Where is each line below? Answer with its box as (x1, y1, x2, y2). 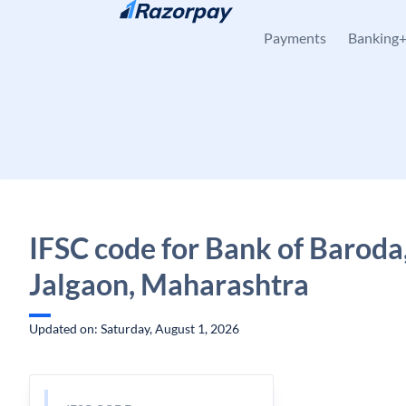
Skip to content (43, 15, 130, 31)
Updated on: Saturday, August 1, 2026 (29, 321, 239, 336)
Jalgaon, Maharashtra (29, 266, 309, 302)
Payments (264, 29, 326, 46)
